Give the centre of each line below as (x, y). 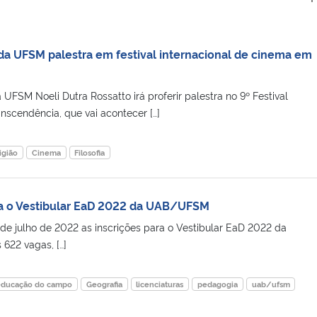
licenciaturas (160, 284)
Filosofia (90, 152)
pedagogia (217, 284)
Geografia (104, 284)
